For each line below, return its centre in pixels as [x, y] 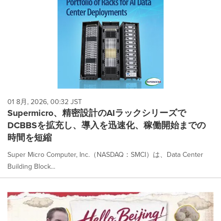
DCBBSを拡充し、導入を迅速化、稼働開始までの [107, 126]
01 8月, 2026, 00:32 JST [45, 102]
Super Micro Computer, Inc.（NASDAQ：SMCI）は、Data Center [105, 155]
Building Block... [31, 167]
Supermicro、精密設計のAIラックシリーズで [97, 113]
